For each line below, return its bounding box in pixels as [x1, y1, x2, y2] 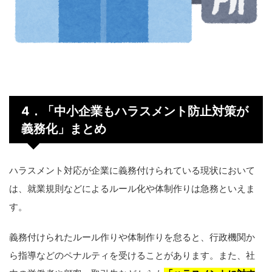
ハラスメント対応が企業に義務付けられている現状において [9, 165, 255, 177]
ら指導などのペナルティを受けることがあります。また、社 [9, 250, 255, 262]
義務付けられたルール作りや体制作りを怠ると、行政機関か [9, 231, 255, 243]
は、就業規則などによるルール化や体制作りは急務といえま [9, 183, 255, 195]
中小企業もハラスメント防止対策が [54, 104, 248, 119]
